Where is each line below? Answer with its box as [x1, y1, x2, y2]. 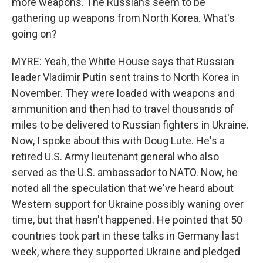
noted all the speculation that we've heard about [12, 182, 234, 194]
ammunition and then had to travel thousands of [12, 103, 234, 115]
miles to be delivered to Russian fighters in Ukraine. [12, 119, 249, 131]
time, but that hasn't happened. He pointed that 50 [12, 214, 242, 226]
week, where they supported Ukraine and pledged [12, 245, 240, 258]
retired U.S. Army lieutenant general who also [12, 150, 219, 163]
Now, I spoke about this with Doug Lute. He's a [12, 134, 225, 147]
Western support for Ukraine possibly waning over [12, 198, 244, 210]
